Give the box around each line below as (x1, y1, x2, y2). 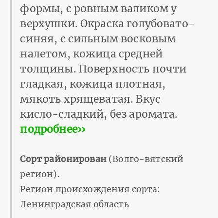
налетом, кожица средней (20, 47, 163, 61)
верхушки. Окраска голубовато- (20, 17, 195, 31)
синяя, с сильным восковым (20, 32, 176, 46)
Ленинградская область (20, 199, 129, 210)
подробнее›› (20, 123, 86, 136)
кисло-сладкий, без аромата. (20, 108, 178, 121)
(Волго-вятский (106, 154, 184, 165)
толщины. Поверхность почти (20, 62, 187, 76)
